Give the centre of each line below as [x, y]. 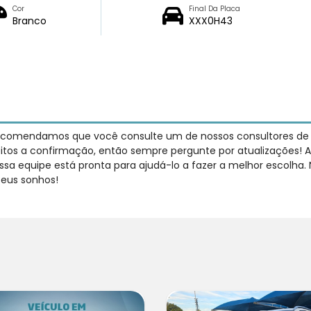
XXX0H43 [210, 20]
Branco [30, 20]
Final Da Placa [214, 8]
